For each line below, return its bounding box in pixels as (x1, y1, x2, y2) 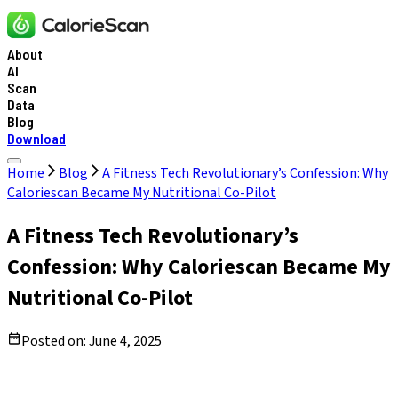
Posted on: (21, 330, 89, 351)
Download (7, 130, 66, 147)
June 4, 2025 (89, 330, 162, 351)
